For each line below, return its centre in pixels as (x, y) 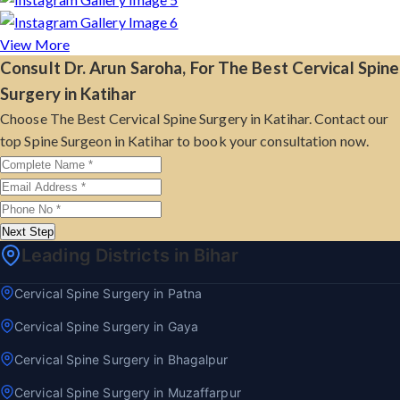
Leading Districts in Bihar (130, 255)
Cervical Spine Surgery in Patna (108, 293)
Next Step (28, 232)
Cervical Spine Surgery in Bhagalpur (121, 359)
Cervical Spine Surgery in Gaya (106, 326)
